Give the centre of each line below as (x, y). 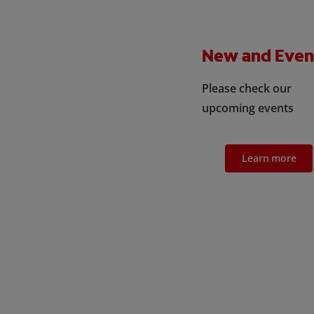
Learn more (269, 158)
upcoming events (247, 108)
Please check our (246, 88)
